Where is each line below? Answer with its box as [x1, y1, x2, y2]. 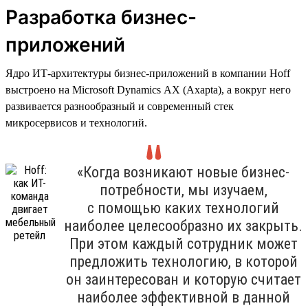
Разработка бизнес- [5, 5, 197, 29]
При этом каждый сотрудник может [69, 234, 298, 252]
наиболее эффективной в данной [76, 288, 290, 306]
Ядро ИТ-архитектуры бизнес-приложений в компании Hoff [5, 67, 290, 79]
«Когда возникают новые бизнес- [77, 163, 289, 181]
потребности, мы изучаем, [99, 181, 267, 199]
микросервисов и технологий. [5, 116, 147, 129]
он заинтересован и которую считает [65, 270, 301, 288]
